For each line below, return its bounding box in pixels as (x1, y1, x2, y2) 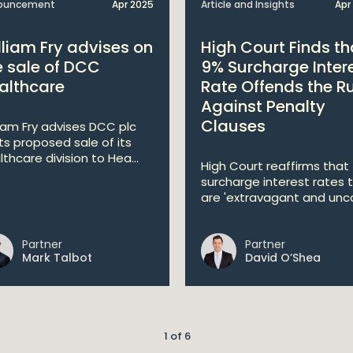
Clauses (201, 115, 266, 137)
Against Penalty (201, 95, 325, 117)
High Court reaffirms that (201, 158, 349, 174)
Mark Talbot (22, 250, 92, 266)
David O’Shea (245, 250, 321, 266)
